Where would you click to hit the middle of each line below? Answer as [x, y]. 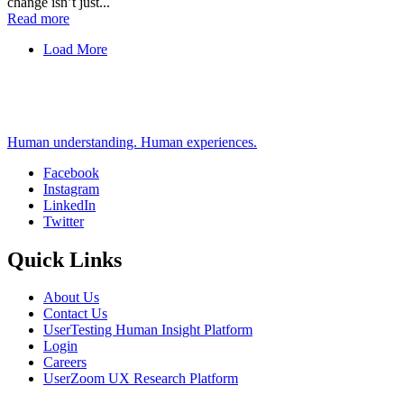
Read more [38, 18]
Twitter [64, 221]
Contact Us [75, 314]
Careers [65, 363]
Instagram [71, 188]
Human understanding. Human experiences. [132, 142]
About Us [71, 298]
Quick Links [64, 259]
